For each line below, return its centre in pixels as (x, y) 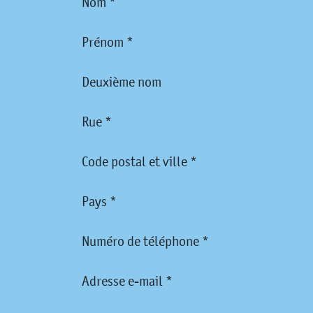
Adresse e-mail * (127, 281)
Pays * (99, 202)
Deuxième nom (122, 82)
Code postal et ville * (139, 162)
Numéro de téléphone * (145, 241)
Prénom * (108, 42)
